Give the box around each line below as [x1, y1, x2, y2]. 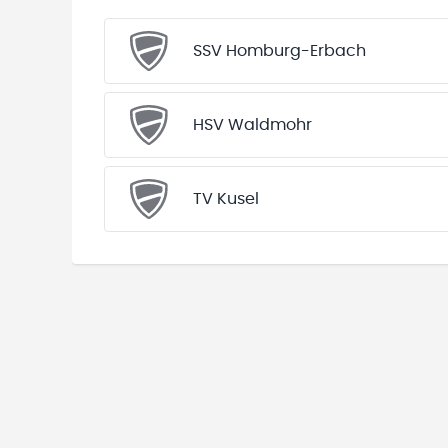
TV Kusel [193, 191, 259, 207]
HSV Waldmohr [193, 117, 312, 133]
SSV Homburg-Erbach [193, 43, 366, 59]
